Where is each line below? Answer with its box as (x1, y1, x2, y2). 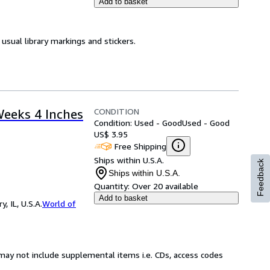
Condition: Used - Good (94, 118, 182, 128)
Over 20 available (132, 181, 198, 191)
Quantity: (94, 181, 130, 191)
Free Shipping (115, 140, 166, 151)
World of (42, 198, 76, 209)
